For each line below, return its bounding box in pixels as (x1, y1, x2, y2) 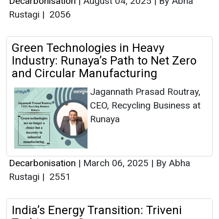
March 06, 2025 (81, 157, 151, 169)
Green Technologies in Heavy (12, 41, 164, 55)
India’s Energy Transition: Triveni (12, 203, 182, 218)
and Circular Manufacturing (12, 66, 157, 81)
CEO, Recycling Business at (90, 100, 200, 111)
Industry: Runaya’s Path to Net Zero (12, 54, 197, 68)
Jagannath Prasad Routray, (90, 86, 200, 98)
